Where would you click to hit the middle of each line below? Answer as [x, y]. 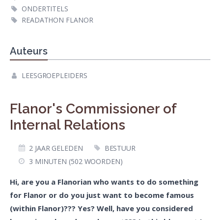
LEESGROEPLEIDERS [55, 75]
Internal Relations [68, 125]
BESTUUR [120, 148]
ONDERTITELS [45, 9]
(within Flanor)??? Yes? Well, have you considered [101, 208]
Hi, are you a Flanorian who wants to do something [104, 182]
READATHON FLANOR [57, 20]
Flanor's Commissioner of [93, 109]
